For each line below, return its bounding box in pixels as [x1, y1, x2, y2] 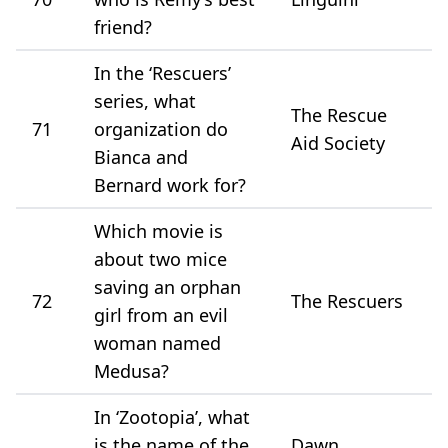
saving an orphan [94, 274, 241, 299]
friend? [94, 14, 152, 39]
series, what [94, 88, 196, 113]
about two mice [94, 246, 227, 271]
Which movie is [94, 218, 223, 243]
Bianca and [94, 144, 188, 169]
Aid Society [291, 130, 385, 155]
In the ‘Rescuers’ [94, 60, 231, 85]
